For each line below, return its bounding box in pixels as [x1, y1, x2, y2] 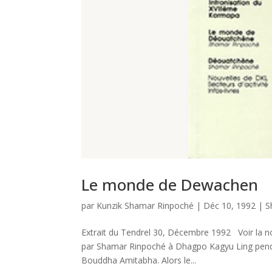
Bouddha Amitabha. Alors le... [81, 254, 197, 267]
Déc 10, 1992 [203, 200, 256, 212]
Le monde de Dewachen [81, 174, 259, 196]
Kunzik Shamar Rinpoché [97, 200, 194, 212]
